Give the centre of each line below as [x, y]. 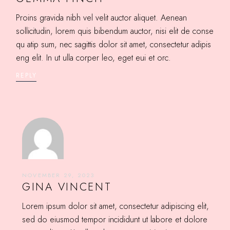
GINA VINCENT [67, 187]
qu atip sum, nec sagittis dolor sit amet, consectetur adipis [114, 44]
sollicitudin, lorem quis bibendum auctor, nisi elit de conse [115, 31]
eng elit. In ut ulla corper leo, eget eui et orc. [94, 57]
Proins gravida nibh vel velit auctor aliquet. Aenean [102, 17]
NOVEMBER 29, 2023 [58, 175]
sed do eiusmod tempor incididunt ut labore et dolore [114, 219]
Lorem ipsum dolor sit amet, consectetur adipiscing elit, [115, 206]
